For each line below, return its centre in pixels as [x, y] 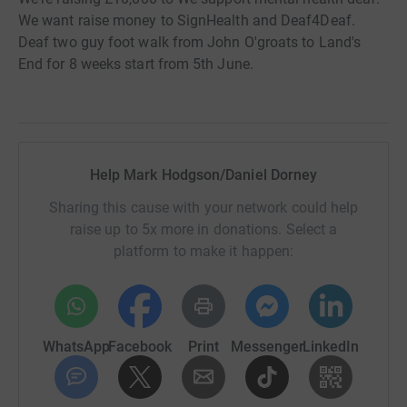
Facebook [140, 347]
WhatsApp [76, 347]
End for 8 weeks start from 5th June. [136, 64]
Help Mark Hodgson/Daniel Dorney [203, 175]
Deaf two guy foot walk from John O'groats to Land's [190, 42]
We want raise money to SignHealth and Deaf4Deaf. [187, 20]
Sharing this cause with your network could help [203, 208]
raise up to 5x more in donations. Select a [203, 229]
